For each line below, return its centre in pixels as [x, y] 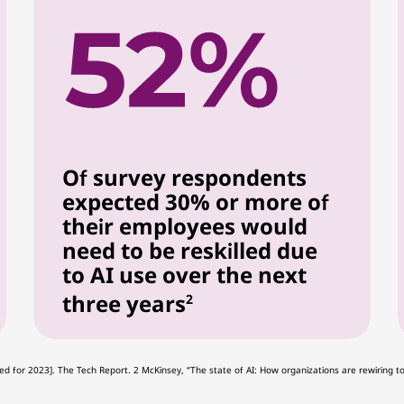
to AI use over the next [184, 275]
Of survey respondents [184, 177]
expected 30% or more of [195, 202]
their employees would [184, 226]
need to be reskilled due [189, 250]
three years [124, 303]
